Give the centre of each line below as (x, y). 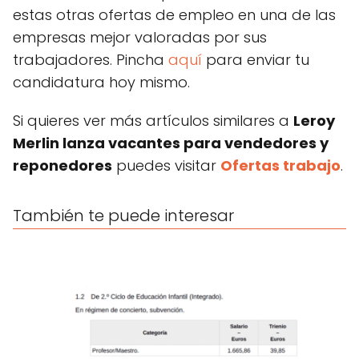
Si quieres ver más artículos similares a (153, 120)
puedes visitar (166, 165)
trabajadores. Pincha (91, 59)
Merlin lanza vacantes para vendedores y (171, 143)
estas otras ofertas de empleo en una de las (174, 14)
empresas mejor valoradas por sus (140, 37)
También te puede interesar (123, 215)
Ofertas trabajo (280, 165)
